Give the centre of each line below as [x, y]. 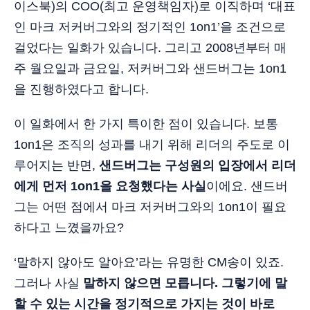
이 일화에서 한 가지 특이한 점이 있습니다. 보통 [146, 124]
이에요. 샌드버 [247, 186]
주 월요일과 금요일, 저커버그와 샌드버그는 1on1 [150, 68]
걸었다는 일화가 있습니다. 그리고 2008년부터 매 [150, 47]
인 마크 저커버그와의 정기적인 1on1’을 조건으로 [150, 27]
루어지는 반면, [56, 165]
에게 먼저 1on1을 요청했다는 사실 [110, 186]
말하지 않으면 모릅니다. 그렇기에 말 [185, 283]
